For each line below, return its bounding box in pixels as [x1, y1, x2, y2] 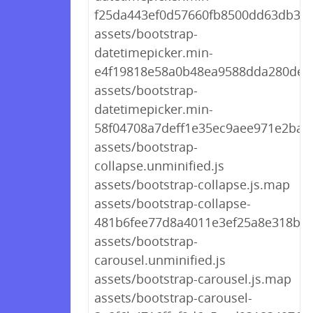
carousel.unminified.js [94, 252, 226, 268]
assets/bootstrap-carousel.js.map [94, 270, 291, 287]
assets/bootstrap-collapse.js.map [94, 176, 290, 193]
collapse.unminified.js [94, 157, 224, 174]
